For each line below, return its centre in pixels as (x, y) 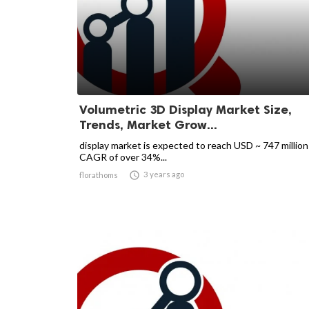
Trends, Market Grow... (148, 125)
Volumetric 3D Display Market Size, (186, 110)
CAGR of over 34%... (123, 157)
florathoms (99, 175)
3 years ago (164, 174)
